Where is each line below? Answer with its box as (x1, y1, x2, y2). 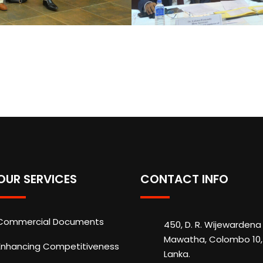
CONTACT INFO (140, 170, 228, 187)
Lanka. (164, 247, 190, 260)
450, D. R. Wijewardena (164, 218, 261, 231)
